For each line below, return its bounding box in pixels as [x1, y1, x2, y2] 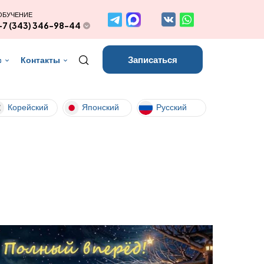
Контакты [20, 54, 60, 65]
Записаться [127, 54, 177, 65]
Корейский [8, 101, 48, 112]
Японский [82, 101, 119, 112]
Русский [156, 101, 187, 112]
